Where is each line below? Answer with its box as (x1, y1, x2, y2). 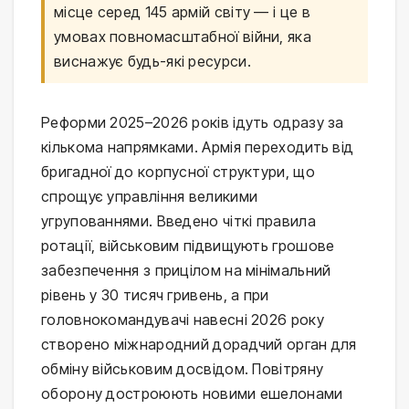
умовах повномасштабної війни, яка (54, 26, 311, 46)
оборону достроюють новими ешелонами (41, 383, 343, 403)
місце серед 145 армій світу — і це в (54, 2, 310, 21)
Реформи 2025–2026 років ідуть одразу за (41, 112, 344, 131)
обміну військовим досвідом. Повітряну (41, 359, 324, 378)
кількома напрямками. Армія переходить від (41, 137, 354, 156)
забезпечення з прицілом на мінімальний (41, 260, 331, 279)
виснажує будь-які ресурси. (54, 51, 251, 70)
